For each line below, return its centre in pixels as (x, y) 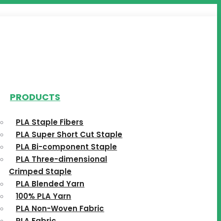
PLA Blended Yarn (50, 184)
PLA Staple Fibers (50, 122)
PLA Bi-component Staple (67, 147)
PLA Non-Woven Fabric (60, 208)
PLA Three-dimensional (62, 159)
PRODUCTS (35, 97)
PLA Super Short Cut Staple (69, 134)
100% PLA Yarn (44, 196)
